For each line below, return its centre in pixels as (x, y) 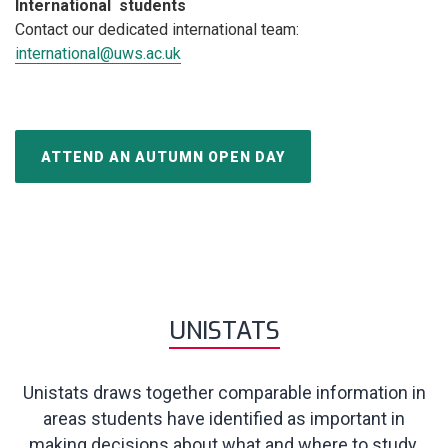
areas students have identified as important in (224, 418)
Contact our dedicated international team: (157, 29)
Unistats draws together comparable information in (224, 392)
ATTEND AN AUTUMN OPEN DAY (163, 156)
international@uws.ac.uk (98, 53)
